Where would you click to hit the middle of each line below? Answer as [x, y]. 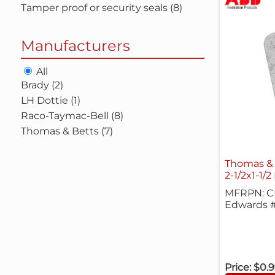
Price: [238, 267]
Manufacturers [75, 46]
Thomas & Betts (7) [67, 131]
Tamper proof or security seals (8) [101, 8]
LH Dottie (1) [50, 100]
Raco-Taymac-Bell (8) [72, 116]
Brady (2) [42, 85]
